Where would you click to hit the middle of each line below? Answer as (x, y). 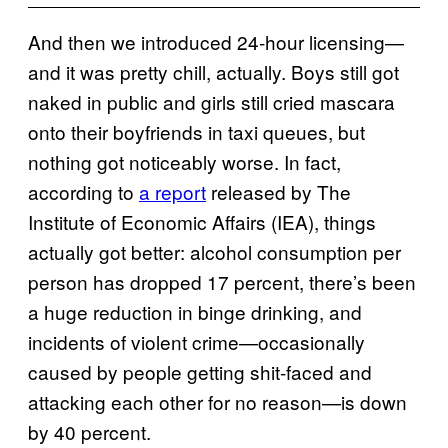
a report (172, 191)
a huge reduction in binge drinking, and (195, 311)
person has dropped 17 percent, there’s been (222, 281)
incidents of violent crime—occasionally (196, 341)
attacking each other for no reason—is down (217, 401)
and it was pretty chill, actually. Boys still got (213, 71)
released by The (278, 191)
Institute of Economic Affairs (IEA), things (202, 221)
